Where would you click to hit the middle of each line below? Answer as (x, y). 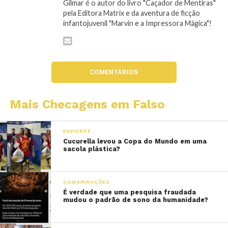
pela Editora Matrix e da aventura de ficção (131, 13)
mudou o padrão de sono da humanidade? (136, 200)
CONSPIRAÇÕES (87, 182)
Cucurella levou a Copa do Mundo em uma (135, 141)
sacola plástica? (92, 149)
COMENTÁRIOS (114, 72)
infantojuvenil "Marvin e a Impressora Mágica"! (137, 23)
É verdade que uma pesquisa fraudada (130, 192)
